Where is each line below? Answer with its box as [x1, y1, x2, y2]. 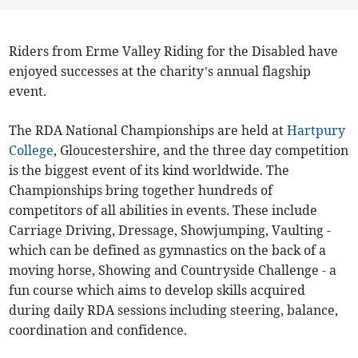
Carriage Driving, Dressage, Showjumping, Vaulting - [9, 222, 332, 238]
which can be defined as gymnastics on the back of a [9, 242, 327, 258]
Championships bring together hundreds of [9, 182, 273, 198]
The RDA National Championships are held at [9, 122, 288, 138]
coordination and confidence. [9, 322, 188, 338]
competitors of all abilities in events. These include [9, 202, 318, 218]
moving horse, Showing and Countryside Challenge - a [9, 262, 337, 278]
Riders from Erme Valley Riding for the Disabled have [9, 43, 339, 59]
